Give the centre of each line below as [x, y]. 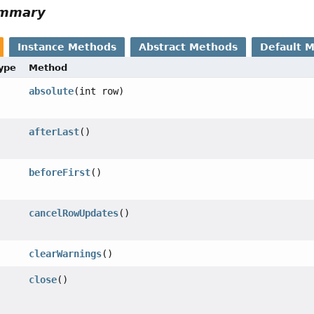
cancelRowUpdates [74, 213]
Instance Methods [67, 47]
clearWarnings [66, 254]
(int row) [99, 91]
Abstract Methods [189, 47]
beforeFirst [60, 173]
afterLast [54, 132]
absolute [52, 91]
